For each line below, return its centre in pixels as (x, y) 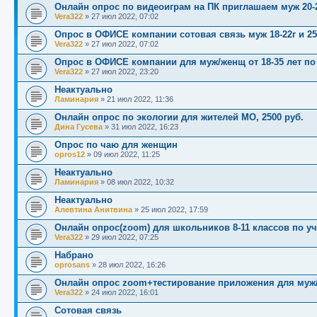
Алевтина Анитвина (93, 210)
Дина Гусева (79, 127)
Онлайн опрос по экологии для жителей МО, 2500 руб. (179, 117)
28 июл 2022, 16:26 (132, 265)
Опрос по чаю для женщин (116, 145)
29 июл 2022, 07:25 (125, 237)
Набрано (74, 255)
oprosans (72, 265)
